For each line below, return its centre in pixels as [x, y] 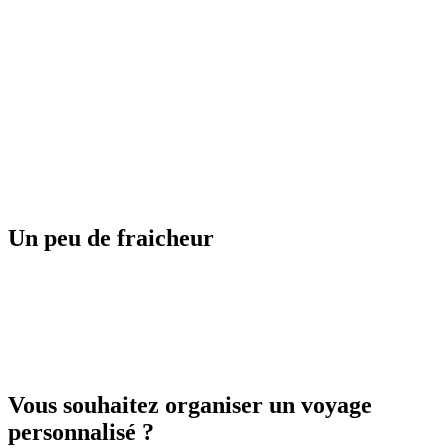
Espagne [83, 84]
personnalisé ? [81, 431]
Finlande [84, 350]
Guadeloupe [98, 183]
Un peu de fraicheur [111, 238]
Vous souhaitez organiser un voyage [190, 404]
